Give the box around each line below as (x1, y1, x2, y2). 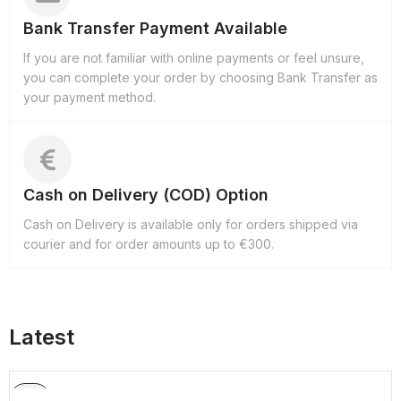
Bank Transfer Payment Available (23, 19, 287, 38)
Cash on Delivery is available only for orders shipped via (23, 217, 358, 233)
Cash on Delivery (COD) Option (23, 185, 269, 205)
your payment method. (23, 90, 156, 106)
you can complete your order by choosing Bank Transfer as (23, 70, 378, 86)
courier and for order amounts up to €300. (23, 236, 274, 252)
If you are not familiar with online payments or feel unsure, (23, 50, 364, 66)
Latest (9, 324, 74, 351)
